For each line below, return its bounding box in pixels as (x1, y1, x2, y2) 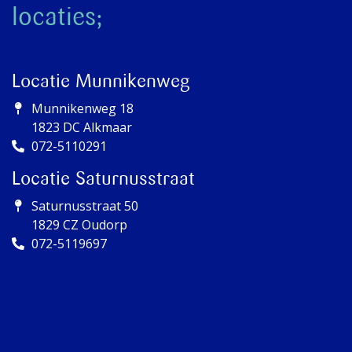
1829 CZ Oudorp (31, 216, 127, 234)
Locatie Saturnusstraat (12, 170, 195, 189)
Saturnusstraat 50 (31, 197, 138, 215)
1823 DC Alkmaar (31, 119, 132, 137)
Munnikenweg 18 (31, 100, 134, 118)
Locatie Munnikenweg (12, 73, 189, 91)
